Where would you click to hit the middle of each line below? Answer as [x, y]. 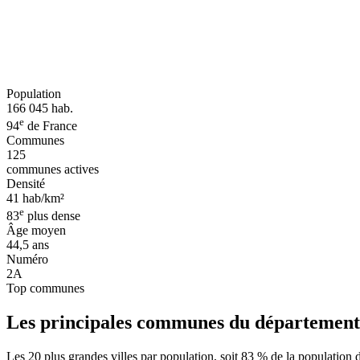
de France [51, 126]
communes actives [53, 170]
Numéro [27, 260]
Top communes [45, 288]
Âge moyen [36, 231]
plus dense [52, 216]
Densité [26, 184]
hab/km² [42, 198]
